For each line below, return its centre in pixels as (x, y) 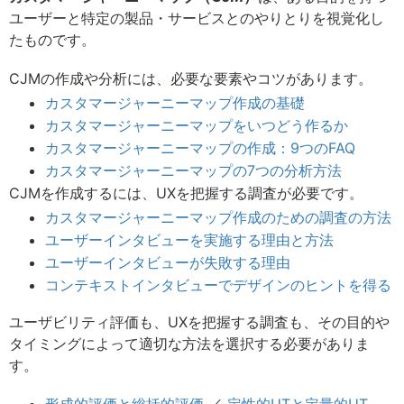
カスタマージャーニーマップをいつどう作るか (197, 125)
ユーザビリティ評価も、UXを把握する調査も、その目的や (199, 322)
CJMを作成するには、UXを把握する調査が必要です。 (186, 193)
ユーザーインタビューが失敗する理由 (168, 262)
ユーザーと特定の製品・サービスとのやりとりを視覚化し (197, 18)
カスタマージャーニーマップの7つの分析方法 (193, 170)
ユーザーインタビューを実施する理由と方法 (189, 240)
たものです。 (52, 40)
